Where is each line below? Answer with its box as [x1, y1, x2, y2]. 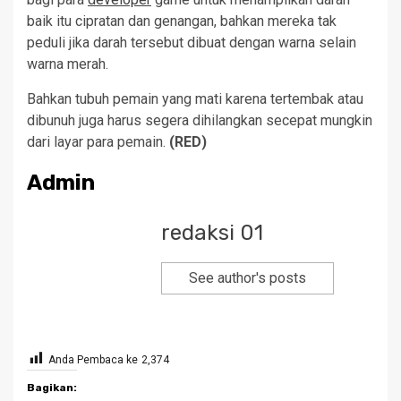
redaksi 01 [161, 220, 263, 246]
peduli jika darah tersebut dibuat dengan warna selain [27, 34, 356, 52]
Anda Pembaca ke [48, 354, 138, 367]
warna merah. [27, 55, 108, 73]
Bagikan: [27, 381, 77, 395]
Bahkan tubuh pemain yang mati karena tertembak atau [27, 90, 363, 108]
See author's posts [189, 269, 306, 287]
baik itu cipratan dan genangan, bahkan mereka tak [27, 13, 337, 30]
